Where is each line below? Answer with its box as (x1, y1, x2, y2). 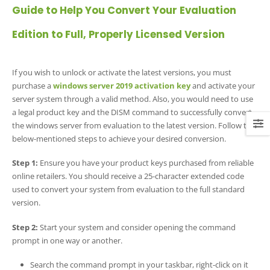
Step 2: (12, 221, 38, 233)
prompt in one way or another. (12, 234, 122, 246)
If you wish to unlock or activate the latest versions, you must (12, 66, 231, 78)
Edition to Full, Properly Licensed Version (12, 27, 225, 42)
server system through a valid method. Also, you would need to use (12, 93, 253, 104)
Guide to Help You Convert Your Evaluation (12, 2, 236, 17)
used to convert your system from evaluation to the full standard (12, 184, 245, 195)
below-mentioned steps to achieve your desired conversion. (12, 133, 226, 144)
